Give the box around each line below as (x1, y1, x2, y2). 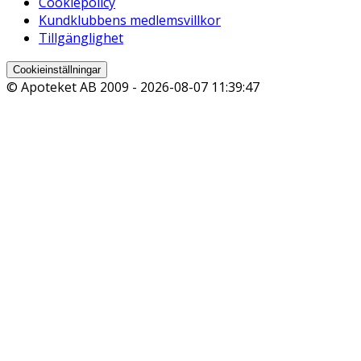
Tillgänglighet (39, 28, 123, 47)
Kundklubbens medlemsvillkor (39, 10, 221, 29)
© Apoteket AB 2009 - (6, 77, 140, 96)
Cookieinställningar (13, 63, 101, 76)
